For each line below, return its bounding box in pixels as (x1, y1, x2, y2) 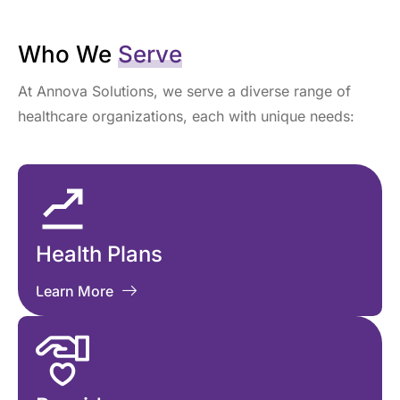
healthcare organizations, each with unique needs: (18, 107, 354, 125)
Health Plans (36, 241, 162, 267)
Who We (18, 40, 118, 68)
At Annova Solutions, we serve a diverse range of (18, 82, 351, 100)
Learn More (36, 281, 113, 300)
